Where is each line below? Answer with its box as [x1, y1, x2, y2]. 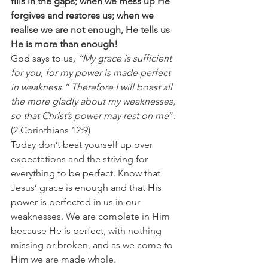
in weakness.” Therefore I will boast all [11, 81, 175, 93]
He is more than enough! [11, 38, 118, 50]
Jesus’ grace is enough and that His [11, 181, 164, 193]
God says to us [11, 52, 73, 64]
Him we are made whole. [11, 253, 116, 265]
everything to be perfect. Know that [11, 167, 163, 179]
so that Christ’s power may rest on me [11, 109, 169, 121]
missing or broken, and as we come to [11, 239, 175, 251]
